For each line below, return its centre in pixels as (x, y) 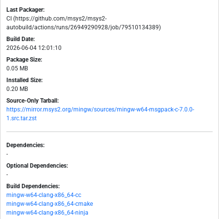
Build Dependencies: (33, 186)
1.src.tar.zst (22, 119)
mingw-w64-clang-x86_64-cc (44, 195)
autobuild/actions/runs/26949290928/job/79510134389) (84, 28)
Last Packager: (25, 10)
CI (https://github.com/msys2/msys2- (56, 19)
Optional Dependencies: (37, 166)
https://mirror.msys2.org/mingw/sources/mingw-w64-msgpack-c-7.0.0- (100, 110)
